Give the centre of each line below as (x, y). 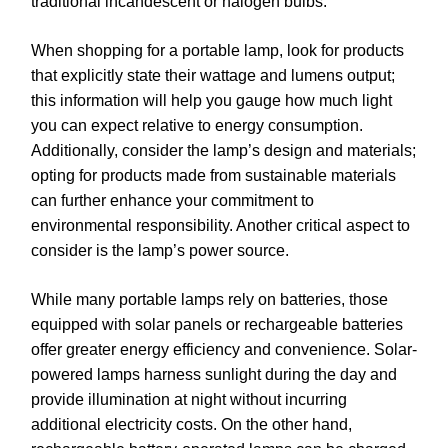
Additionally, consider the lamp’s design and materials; (223, 151)
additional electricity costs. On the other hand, (191, 425)
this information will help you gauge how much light (211, 101)
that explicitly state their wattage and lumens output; (213, 76)
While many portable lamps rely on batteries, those (209, 300)
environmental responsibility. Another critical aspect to (220, 226)
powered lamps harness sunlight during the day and (214, 375)
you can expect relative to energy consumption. (197, 126)
